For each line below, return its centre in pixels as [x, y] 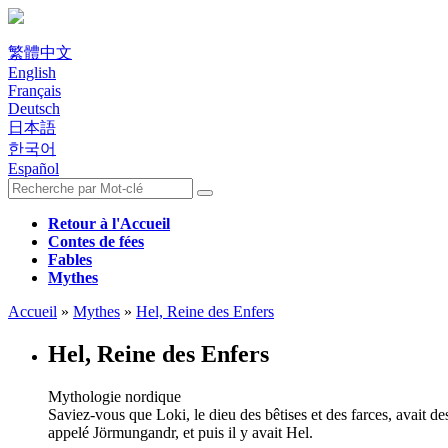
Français [34, 90]
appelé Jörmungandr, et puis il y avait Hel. [180, 432]
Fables [70, 259]
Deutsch [34, 108]
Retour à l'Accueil [109, 223]
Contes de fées [96, 241]
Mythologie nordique [114, 396]
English [32, 72]
